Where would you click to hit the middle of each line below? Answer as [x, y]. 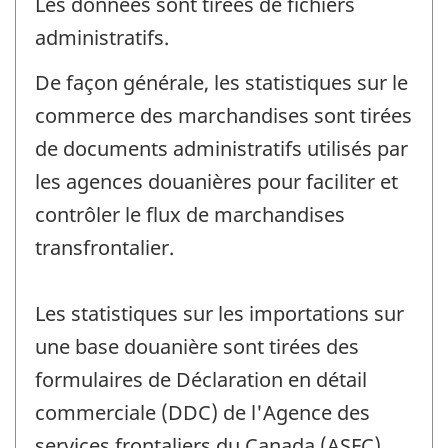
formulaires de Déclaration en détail [201, 379]
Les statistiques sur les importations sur [219, 313]
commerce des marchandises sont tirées [223, 115]
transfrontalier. [104, 247]
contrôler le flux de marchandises [190, 214]
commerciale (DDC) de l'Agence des [202, 412]
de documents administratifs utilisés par [221, 148]
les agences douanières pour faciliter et [216, 181]
